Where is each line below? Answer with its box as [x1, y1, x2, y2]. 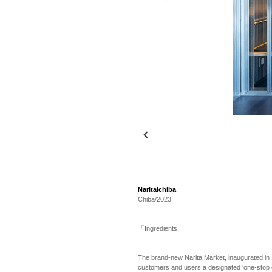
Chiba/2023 [138, 195, 171, 203]
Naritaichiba [138, 186, 176, 193]
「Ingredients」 [138, 225, 184, 232]
